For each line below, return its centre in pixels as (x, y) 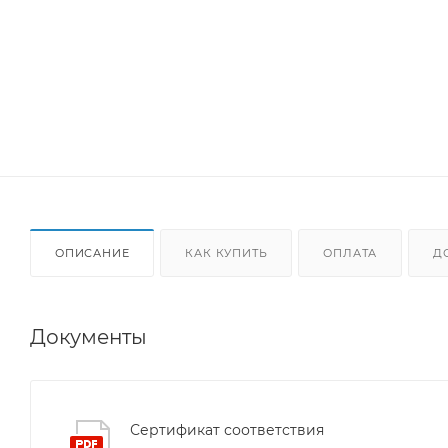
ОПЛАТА (350, 252)
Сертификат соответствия (227, 429)
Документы (88, 336)
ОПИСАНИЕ (92, 252)
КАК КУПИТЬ (226, 252)
